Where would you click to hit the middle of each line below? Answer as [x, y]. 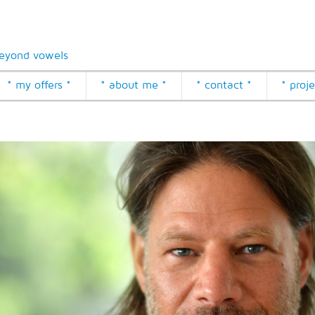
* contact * [224, 85]
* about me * [134, 85]
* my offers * [39, 85]
